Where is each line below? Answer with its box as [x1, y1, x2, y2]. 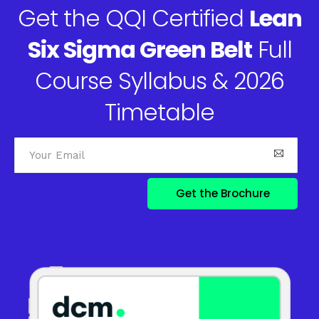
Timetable [105, 96, 214, 129]
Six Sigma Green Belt [27, 33, 252, 66]
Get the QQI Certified [17, 2, 249, 35]
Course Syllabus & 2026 [35, 65, 284, 98]
